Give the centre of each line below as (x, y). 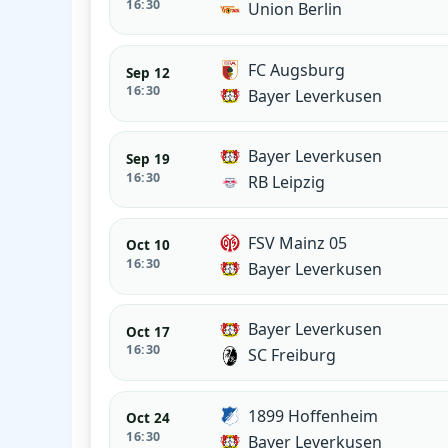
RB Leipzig (287, 182)
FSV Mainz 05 (298, 242)
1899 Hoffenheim (313, 415)
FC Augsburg (297, 69)
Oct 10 (148, 245)
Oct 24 (148, 418)
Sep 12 (148, 72)
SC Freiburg (292, 355)
